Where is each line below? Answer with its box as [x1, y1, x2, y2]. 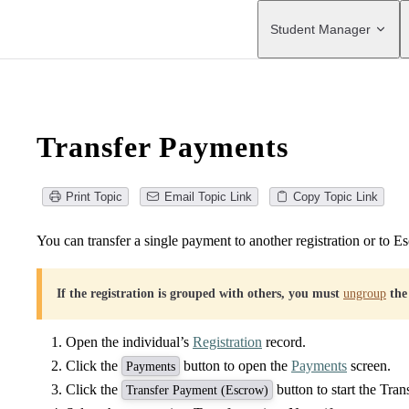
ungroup [343, 287, 386, 301]
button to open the [180, 358, 291, 374]
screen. [347, 358, 391, 374]
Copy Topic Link [292, 190, 378, 204]
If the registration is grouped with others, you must [57, 287, 343, 301]
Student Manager [270, 22, 371, 37]
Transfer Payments [37, 131, 288, 164]
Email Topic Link [163, 190, 252, 204]
